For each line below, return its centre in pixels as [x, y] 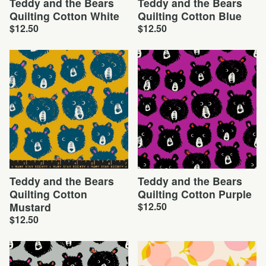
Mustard [30, 207]
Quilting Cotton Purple [195, 194]
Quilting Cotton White [64, 16]
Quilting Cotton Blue [190, 16]
